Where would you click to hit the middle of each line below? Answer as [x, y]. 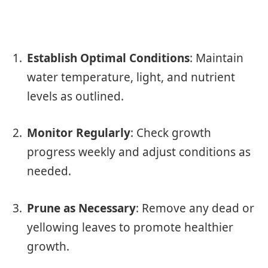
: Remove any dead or [195, 208]
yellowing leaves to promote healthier [130, 227]
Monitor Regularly [79, 133]
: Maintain [217, 58]
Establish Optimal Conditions [108, 58]
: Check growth [171, 133]
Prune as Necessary [81, 208]
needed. [49, 171]
